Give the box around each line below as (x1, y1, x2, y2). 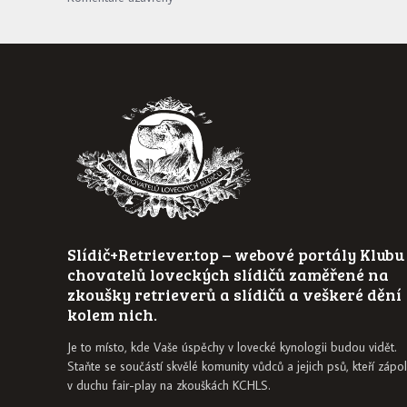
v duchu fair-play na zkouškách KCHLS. (67, 376, 272, 393)
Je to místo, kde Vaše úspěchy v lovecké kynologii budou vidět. (67, 338, 398, 355)
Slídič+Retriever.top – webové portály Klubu (67, 243, 405, 265)
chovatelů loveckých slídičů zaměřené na (67, 263, 390, 285)
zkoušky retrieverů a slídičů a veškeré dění (67, 283, 402, 305)
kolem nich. (67, 303, 158, 325)
